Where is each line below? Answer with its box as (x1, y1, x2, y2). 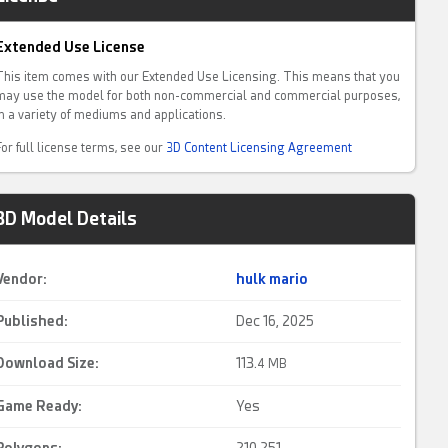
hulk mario (236, 271, 309, 287)
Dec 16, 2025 (236, 313, 315, 329)
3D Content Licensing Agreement (166, 141, 353, 155)
